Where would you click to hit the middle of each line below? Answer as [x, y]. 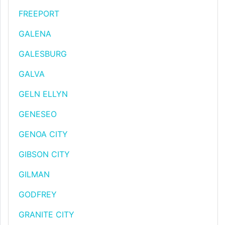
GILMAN [34, 174]
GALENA [35, 34]
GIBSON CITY [44, 154]
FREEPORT [39, 14]
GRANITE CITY [46, 214]
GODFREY [38, 194]
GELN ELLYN [43, 94]
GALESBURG [43, 54]
